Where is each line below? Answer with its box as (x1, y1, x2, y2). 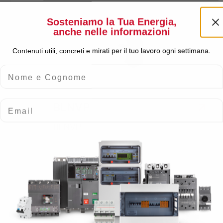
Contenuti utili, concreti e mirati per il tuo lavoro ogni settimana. (12, 46, 211, 55)
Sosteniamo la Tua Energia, (46, 16, 177, 27)
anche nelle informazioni (53, 26, 170, 37)
